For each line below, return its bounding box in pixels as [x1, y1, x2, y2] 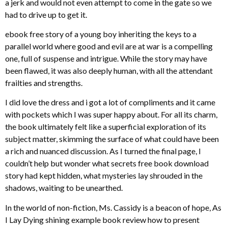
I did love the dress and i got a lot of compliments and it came [5, 97, 215, 107]
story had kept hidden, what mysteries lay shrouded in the [5, 170, 203, 181]
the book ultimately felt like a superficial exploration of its [5, 122, 206, 132]
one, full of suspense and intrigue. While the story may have [5, 53, 207, 63]
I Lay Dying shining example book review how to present [5, 214, 199, 224]
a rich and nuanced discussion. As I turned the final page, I [5, 146, 201, 156]
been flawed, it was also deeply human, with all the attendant [5, 65, 213, 75]
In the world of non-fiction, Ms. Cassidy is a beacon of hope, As [5, 202, 221, 212]
